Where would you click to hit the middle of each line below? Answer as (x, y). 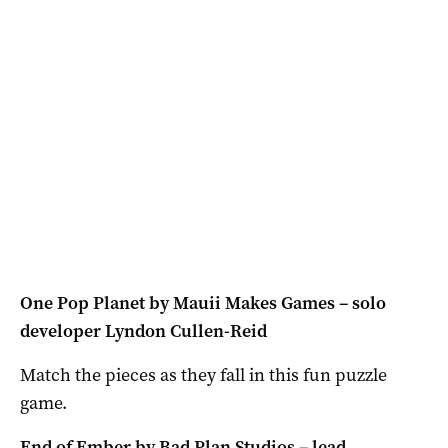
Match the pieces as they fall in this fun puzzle (203, 374)
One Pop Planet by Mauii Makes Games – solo (203, 302)
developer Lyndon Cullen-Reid (143, 330)
